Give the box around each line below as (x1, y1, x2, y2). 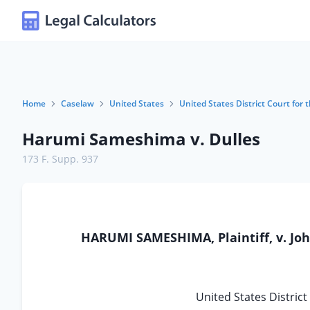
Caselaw (61, 98, 94, 109)
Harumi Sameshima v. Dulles (22, 127, 260, 150)
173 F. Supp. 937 (22, 152, 98, 165)
